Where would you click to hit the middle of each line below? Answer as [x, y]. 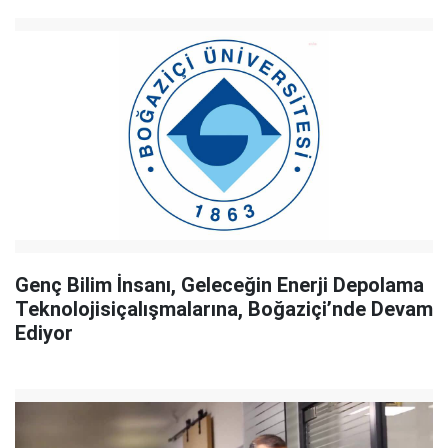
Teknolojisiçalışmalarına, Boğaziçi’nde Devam [224, 309]
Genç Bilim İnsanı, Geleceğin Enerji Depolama [219, 285]
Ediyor [44, 333]
